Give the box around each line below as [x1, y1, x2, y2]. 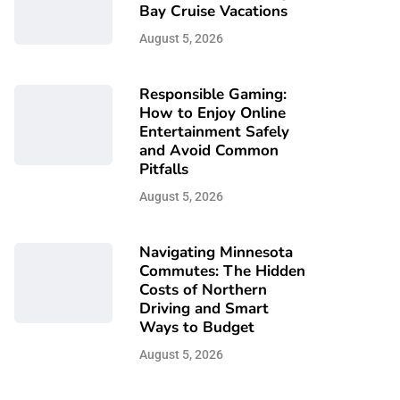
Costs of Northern [139, 279, 267, 300]
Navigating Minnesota [139, 242, 293, 262]
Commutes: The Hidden [139, 261, 305, 281]
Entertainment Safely [139, 121, 289, 142]
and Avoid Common [139, 140, 279, 161]
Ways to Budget [139, 317, 254, 337]
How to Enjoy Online [139, 103, 286, 123]
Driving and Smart [139, 298, 269, 319]
